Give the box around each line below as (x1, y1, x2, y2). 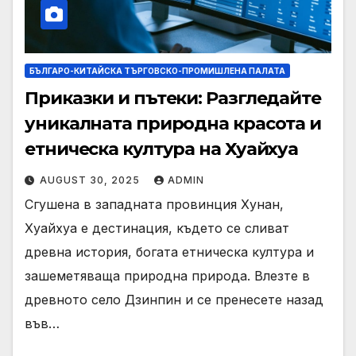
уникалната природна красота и (25, 112, 322, 134)
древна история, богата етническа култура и (25, 243, 314, 260)
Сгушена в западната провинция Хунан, (25, 195, 284, 212)
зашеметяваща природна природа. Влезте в (25, 267, 310, 284)
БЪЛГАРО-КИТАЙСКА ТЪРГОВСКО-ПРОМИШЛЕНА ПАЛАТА (29, 65, 285, 75)
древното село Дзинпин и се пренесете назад (25, 291, 323, 308)
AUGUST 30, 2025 (40, 173, 143, 186)
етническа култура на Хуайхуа (25, 137, 299, 160)
